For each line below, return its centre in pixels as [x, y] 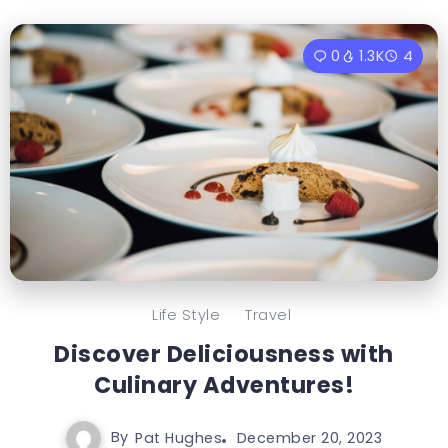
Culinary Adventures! [224, 384]
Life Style [186, 314]
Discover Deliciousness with [224, 353]
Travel [268, 314]
